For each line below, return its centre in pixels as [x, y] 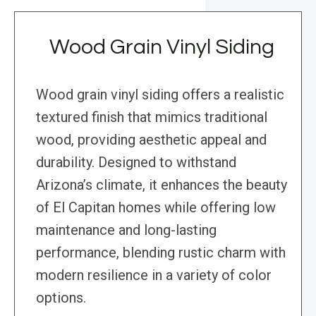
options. [61, 298]
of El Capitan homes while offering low [156, 208]
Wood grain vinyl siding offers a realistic [160, 95]
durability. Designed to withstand [136, 163]
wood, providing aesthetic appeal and [151, 140]
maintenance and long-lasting [126, 230]
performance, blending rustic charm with [161, 253]
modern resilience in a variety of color [154, 275]
